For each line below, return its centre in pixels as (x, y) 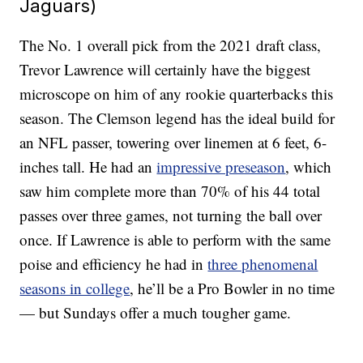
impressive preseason (221, 167)
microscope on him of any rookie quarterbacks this (177, 94)
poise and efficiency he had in (114, 264)
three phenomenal (263, 264)
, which (309, 167)
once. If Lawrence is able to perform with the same (175, 240)
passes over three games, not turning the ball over (171, 216)
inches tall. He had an (88, 167)
